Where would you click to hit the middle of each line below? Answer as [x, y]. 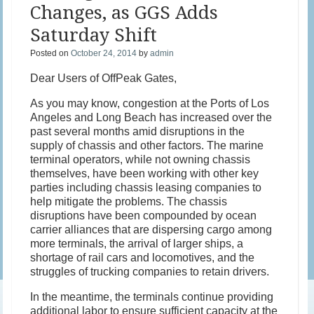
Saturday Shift [94, 35]
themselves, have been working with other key [145, 174]
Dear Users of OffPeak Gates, [104, 78]
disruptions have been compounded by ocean [144, 216]
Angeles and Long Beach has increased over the [151, 118]
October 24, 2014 [104, 54]
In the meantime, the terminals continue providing [152, 297]
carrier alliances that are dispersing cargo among [151, 230]
